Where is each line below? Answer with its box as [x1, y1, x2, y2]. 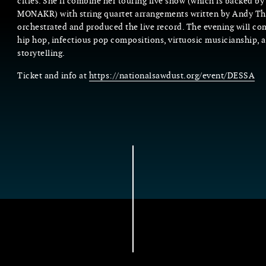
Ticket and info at [17, 71, 89, 81]
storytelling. [17, 48, 65, 58]
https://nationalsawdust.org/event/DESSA [88, 71, 255, 81]
